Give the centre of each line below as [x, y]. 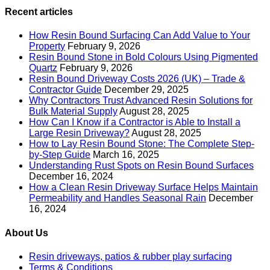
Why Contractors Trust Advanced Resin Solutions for [141, 101]
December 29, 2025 [146, 90]
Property [47, 46]
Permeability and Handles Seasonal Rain [118, 198]
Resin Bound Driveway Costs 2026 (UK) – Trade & [137, 79]
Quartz [43, 68]
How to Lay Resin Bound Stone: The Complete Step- [142, 144]
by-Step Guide [60, 155]
